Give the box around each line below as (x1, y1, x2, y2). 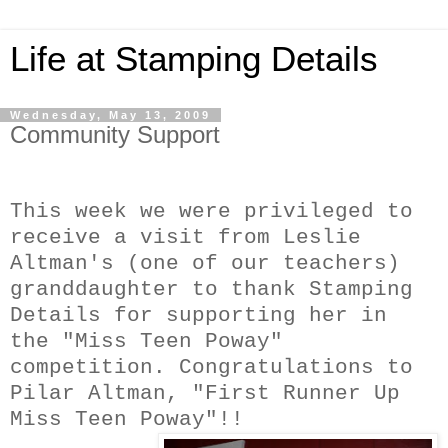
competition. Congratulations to (10, 355, 413, 379)
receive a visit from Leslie (10, 225, 361, 249)
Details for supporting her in (10, 303, 387, 327)
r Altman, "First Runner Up (62, 381, 400, 405)
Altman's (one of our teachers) (10, 251, 400, 275)
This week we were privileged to (10, 199, 413, 223)
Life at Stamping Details (10, 40, 378, 78)
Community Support (10, 121, 220, 148)
